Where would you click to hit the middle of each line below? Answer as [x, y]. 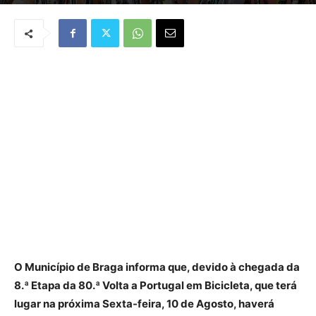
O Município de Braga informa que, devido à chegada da [157, 267]
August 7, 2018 [121, 10]
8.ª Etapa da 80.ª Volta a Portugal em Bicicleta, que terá [156, 285]
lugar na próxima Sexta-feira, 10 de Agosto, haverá [144, 304]
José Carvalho [57, 10]
